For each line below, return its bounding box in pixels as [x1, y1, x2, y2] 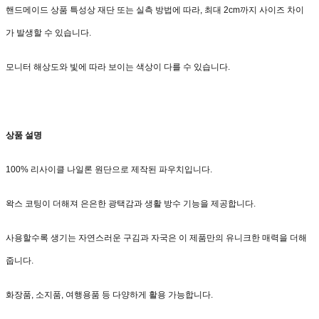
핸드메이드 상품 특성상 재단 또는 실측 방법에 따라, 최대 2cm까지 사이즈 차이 [6, 5, 304, 16]
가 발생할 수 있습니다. [6, 28, 93, 38]
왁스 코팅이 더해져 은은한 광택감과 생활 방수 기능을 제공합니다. [6, 199, 256, 209]
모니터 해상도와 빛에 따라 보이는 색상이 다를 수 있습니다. [6, 62, 230, 73]
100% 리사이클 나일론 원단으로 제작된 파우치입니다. [6, 164, 212, 175]
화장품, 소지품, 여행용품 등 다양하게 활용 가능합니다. [6, 290, 213, 300]
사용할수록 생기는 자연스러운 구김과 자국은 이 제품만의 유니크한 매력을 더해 [6, 233, 307, 244]
